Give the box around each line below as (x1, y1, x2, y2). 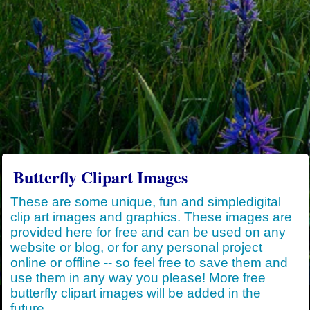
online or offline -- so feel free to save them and (10, 255, 288, 271)
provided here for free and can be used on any (10, 225, 286, 240)
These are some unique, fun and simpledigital (10, 194, 281, 210)
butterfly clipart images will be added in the (10, 286, 261, 301)
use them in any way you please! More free (10, 271, 266, 286)
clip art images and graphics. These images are (10, 210, 292, 225)
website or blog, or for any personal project (10, 240, 262, 255)
